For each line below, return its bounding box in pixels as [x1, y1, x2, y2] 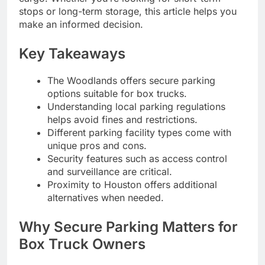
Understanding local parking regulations [47, 100, 225, 112]
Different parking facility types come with [47, 126, 231, 138]
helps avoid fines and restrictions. [47, 113, 198, 125]
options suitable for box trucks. [47, 87, 187, 99]
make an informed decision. [19, 18, 143, 30]
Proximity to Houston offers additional [47, 178, 217, 190]
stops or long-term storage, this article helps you [19, 5, 237, 17]
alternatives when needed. [47, 191, 164, 203]
